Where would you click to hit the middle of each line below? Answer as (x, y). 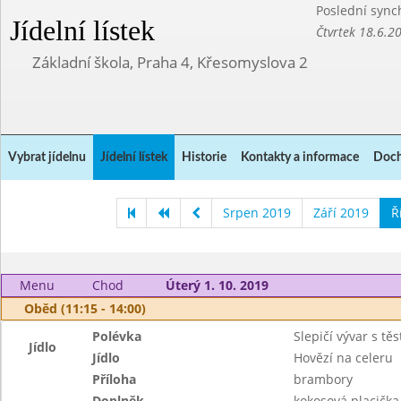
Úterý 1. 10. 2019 (217, 285)
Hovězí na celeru (343, 358)
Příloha (115, 379)
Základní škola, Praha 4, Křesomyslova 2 (170, 62)
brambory (323, 379)
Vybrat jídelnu (47, 158)
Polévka (117, 336)
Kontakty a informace (300, 158)
